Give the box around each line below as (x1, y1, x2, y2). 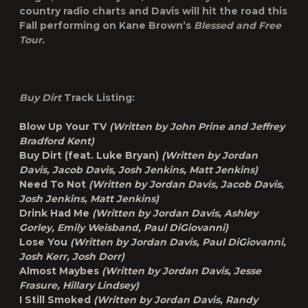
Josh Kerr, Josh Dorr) (19, 250, 124, 263)
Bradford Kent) (19, 135, 94, 147)
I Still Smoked (19, 294, 93, 306)
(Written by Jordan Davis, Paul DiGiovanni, (70, 236, 286, 248)
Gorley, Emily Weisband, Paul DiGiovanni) (19, 221, 228, 234)
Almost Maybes (19, 265, 102, 277)
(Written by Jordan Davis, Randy (93, 294, 258, 306)
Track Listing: (64, 91, 135, 104)
